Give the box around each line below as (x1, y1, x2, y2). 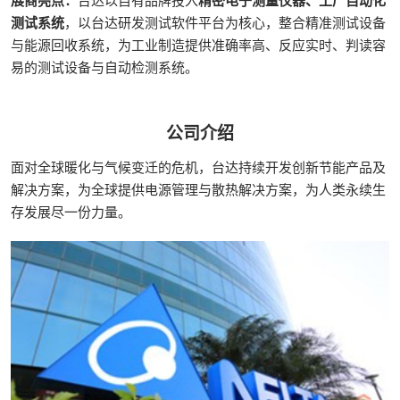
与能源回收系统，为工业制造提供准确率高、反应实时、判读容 (11, 35, 386, 54)
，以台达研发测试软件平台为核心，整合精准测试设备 (64, 12, 386, 31)
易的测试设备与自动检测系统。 (11, 57, 198, 76)
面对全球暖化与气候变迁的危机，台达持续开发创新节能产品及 (11, 157, 386, 176)
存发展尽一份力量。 (11, 202, 131, 221)
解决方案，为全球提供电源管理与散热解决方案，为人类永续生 (11, 179, 386, 198)
